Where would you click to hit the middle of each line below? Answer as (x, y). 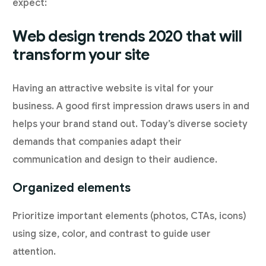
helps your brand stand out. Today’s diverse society (130, 124)
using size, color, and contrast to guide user (112, 234)
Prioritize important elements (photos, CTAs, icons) (130, 216)
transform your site (81, 55)
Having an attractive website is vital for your (113, 89)
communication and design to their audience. (115, 160)
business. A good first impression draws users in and (131, 107)
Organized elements (72, 188)
